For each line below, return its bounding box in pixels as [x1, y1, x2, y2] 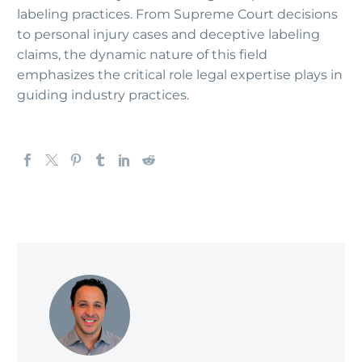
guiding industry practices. [17, 86, 189, 103]
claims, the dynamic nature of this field [17, 46, 267, 62]
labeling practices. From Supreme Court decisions [17, 6, 338, 22]
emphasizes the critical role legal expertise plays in [17, 66, 343, 82]
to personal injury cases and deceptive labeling [17, 26, 320, 42]
